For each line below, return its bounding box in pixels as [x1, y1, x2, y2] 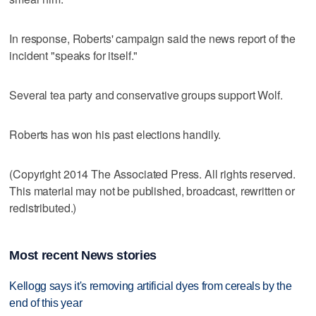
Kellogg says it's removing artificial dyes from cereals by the [9, 280, 292, 293]
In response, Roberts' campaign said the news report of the [9, 30, 296, 47]
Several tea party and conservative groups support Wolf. [9, 86, 283, 103]
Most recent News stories [9, 248, 157, 263]
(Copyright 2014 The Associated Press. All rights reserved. [9, 165, 296, 182]
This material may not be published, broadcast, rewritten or [9, 182, 296, 199]
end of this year [9, 297, 83, 310]
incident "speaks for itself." [9, 47, 138, 63]
